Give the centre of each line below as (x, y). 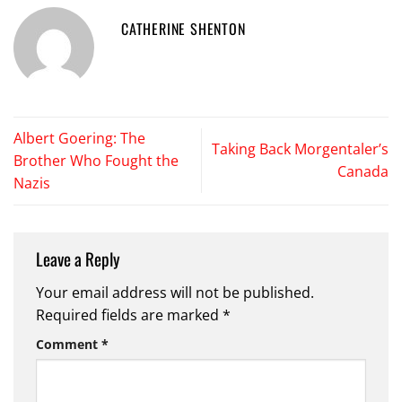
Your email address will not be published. (175, 292)
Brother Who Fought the (96, 160)
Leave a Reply (80, 258)
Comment (69, 344)
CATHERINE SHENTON (184, 28)
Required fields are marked (129, 315)
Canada (363, 172)
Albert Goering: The (79, 138)
